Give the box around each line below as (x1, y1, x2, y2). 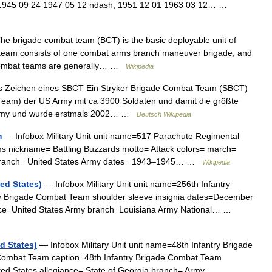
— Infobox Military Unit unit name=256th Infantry (42, 179, 230, 189)
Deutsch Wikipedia (137, 110, 191, 118)
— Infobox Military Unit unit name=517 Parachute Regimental (2, 131, 239, 141)
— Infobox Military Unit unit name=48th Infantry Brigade (37, 240, 253, 250)
